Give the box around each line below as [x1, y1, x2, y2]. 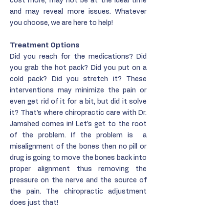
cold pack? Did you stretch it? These [10, 76, 147, 83]
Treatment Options [10, 42, 80, 49]
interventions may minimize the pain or [10, 87, 147, 94]
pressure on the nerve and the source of [10, 177, 147, 184]
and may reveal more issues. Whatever [10, 8, 147, 15]
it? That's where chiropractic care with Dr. [10, 109, 147, 116]
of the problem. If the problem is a [10, 132, 147, 139]
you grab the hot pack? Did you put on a [10, 65, 147, 71]
